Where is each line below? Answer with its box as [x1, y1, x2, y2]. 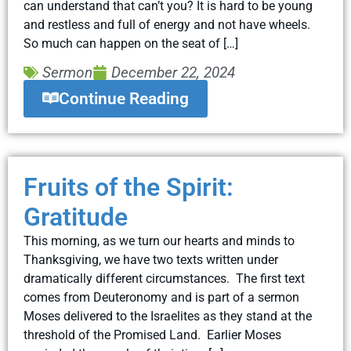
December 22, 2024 [111, 63, 236, 81]
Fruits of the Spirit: [24, 172, 233, 202]
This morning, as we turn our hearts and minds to [24, 233, 295, 248]
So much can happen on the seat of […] [24, 36, 238, 52]
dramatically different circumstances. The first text [24, 270, 305, 286]
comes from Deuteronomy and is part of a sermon [24, 289, 299, 305]
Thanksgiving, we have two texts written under [24, 251, 278, 267]
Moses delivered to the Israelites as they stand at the [24, 308, 312, 324]
